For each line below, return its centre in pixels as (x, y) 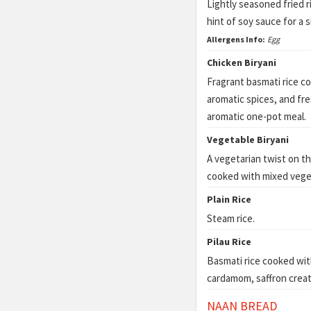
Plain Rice (229, 199)
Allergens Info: (236, 39)
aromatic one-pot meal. (257, 116)
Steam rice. (231, 218)
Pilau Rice (229, 242)
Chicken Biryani (242, 62)
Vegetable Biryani (248, 140)
